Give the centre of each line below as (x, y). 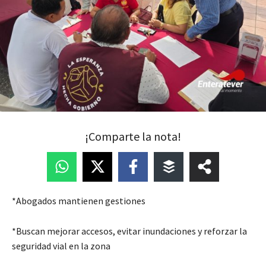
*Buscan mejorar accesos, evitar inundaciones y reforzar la (129, 231)
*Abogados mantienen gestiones (79, 200)
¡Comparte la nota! (133, 136)
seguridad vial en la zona (61, 246)
